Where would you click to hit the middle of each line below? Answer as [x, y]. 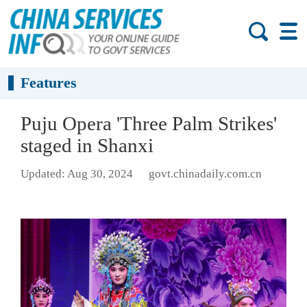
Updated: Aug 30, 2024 [77, 174]
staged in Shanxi [87, 145]
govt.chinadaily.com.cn [205, 174]
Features [49, 83]
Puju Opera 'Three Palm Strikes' [149, 123]
